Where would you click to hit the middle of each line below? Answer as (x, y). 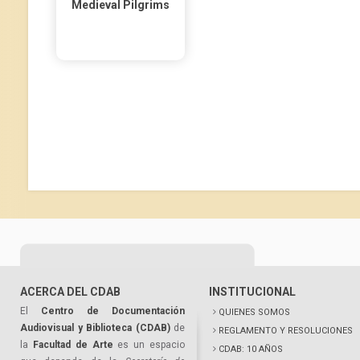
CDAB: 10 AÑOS (251, 349)
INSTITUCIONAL (252, 292)
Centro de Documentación (113, 311)
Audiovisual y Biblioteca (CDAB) (95, 328)
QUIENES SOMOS (254, 312)
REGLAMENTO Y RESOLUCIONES (286, 331)
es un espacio (149, 345)
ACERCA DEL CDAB (70, 292)
